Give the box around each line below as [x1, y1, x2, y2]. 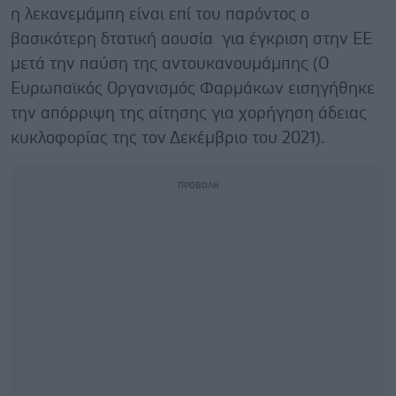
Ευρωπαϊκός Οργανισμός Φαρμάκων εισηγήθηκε [11, 80, 375, 97]
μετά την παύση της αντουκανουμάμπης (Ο [11, 55, 329, 72]
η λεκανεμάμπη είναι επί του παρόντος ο [11, 5, 309, 23]
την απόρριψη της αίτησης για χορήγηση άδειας [11, 104, 367, 122]
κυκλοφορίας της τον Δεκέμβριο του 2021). [11, 129, 324, 147]
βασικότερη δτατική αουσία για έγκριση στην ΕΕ [11, 30, 372, 48]
